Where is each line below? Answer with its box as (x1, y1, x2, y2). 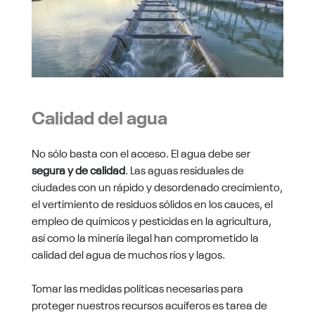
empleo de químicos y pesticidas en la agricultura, (31, 212, 271, 228)
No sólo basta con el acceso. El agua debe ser (31, 144, 250, 160)
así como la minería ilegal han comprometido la (31, 229, 259, 245)
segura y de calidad (31, 161, 125, 177)
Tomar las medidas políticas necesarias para (31, 279, 243, 295)
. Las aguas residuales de (124, 161, 244, 177)
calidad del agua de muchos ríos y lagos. (31, 245, 225, 262)
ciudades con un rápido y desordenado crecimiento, (31, 178, 283, 194)
